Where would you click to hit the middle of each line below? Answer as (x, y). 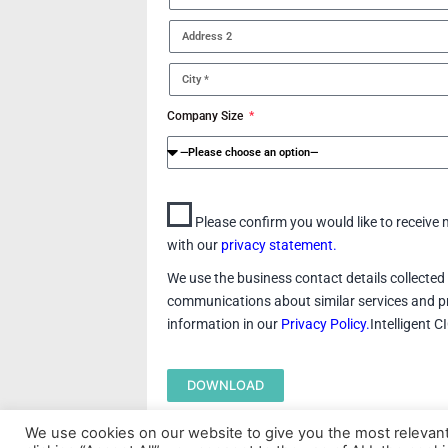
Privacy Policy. (326, 324)
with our (194, 245)
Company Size (207, 116)
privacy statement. (279, 245)
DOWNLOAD (226, 385)
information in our (224, 324)
